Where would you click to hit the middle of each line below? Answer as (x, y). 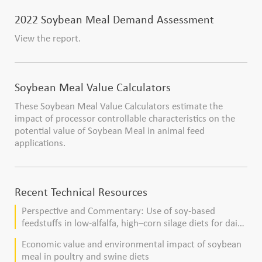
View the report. (48, 39)
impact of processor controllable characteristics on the (125, 119)
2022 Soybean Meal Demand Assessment (114, 20)
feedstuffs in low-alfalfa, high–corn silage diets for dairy (134, 223)
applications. (40, 143)
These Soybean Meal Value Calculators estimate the (119, 106)
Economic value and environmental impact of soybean (132, 244)
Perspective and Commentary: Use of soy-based (118, 211)
